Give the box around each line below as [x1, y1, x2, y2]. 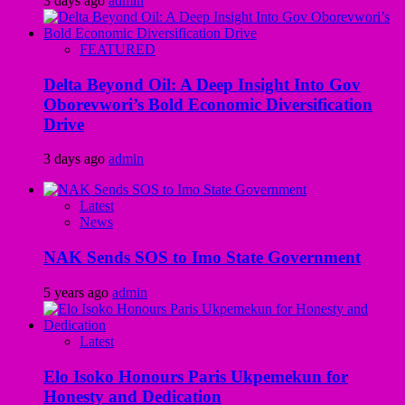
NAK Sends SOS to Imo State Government [43, 248, 361, 268]
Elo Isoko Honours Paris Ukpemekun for [43, 366, 348, 386]
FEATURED [80, 41, 155, 57]
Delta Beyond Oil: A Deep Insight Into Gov [43, 74, 361, 94]
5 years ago [43, 284, 112, 300]
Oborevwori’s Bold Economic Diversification [43, 94, 372, 114]
